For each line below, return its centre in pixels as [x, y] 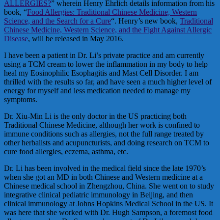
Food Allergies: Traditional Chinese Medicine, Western [112, 12]
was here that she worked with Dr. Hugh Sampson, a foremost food [108, 212]
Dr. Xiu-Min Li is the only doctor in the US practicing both [95, 116]
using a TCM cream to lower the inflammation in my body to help [106, 64]
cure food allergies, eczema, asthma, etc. [66, 151]
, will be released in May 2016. [76, 38]
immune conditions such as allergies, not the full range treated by [104, 134]
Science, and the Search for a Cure [57, 21]
